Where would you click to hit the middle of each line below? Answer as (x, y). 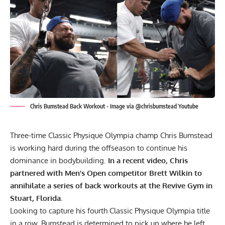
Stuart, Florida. (37, 198)
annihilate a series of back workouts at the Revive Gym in (111, 185)
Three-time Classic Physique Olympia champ (85, 135)
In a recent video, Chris (148, 160)
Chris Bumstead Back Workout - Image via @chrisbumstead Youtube (114, 106)
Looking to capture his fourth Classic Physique (88, 210)
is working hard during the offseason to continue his (99, 148)
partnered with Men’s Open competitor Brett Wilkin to (106, 173)
